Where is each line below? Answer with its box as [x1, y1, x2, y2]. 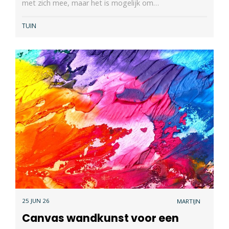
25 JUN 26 [21, 197, 50, 205]
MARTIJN [177, 197, 201, 205]
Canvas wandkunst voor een [21, 211, 179, 226]
